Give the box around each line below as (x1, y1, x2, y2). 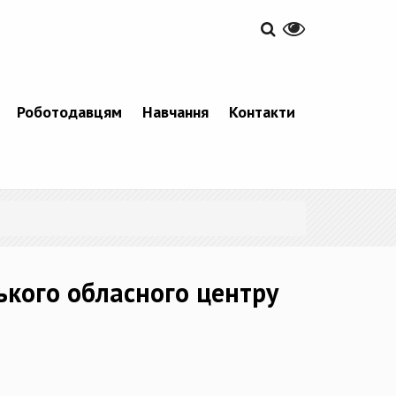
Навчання (141, 101, 209, 122)
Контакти (228, 101, 295, 122)
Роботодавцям (16, 101, 122, 122)
